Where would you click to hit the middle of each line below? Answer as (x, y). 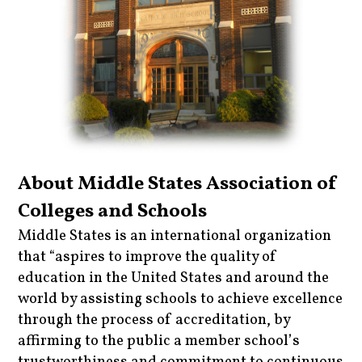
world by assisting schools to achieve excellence (181, 299)
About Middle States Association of (178, 185)
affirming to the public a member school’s (159, 341)
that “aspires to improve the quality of (148, 257)
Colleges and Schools (113, 212)
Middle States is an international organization (175, 236)
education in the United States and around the (174, 278)
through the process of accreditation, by (154, 320)
